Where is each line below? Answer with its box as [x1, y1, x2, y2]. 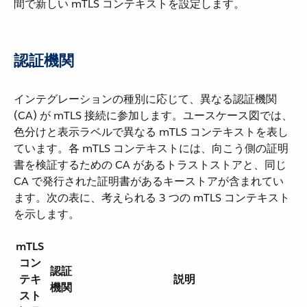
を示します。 [14, 206, 79, 221]
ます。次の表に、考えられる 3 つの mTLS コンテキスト [14, 190, 290, 205]
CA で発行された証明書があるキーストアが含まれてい [14, 173, 284, 188]
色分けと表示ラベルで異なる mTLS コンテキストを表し [14, 124, 288, 139]
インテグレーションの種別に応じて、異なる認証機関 [14, 91, 277, 106]
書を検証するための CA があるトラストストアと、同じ [14, 157, 286, 172]
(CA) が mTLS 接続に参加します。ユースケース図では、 [14, 108, 293, 123]
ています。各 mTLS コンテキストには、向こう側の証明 [14, 140, 288, 156]
